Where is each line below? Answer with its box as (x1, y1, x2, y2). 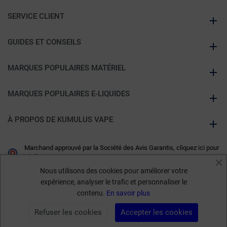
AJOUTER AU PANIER (91, 209, 169, 218)
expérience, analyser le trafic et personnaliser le (40, 178, 187, 186)
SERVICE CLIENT (8, 12, 64, 21)
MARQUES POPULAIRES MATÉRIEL (8, 63, 126, 73)
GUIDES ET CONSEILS (8, 37, 81, 47)
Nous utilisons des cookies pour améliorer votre (40, 167, 187, 175)
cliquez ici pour (176, 144, 219, 152)
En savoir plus (106, 189, 150, 197)
